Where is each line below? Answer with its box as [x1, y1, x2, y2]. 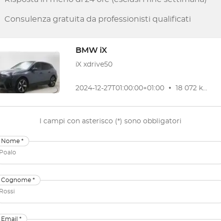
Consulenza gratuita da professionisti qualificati [4, 15, 191, 23]
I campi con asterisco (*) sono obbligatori [39, 118, 182, 125]
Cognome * [1, 177, 35, 183]
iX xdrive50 [75, 61, 112, 68]
